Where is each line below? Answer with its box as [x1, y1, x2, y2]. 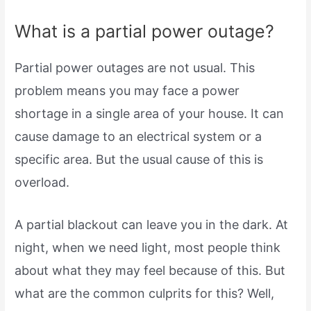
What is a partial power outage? [15, 20, 275, 42]
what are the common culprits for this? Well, [15, 286, 275, 301]
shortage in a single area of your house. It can [15, 106, 285, 121]
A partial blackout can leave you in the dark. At [15, 217, 289, 233]
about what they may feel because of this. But [15, 263, 286, 278]
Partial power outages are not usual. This [15, 60, 255, 75]
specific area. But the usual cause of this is [15, 151, 264, 167]
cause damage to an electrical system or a [15, 128, 262, 144]
